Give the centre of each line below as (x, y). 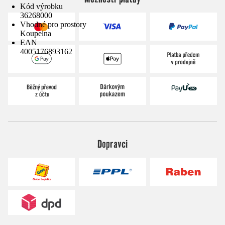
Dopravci (112, 143)
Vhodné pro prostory (53, 24)
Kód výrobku (41, 6)
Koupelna (36, 33)
